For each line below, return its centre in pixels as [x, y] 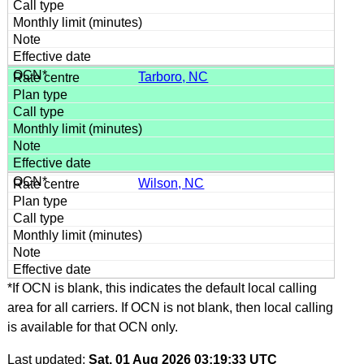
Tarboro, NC [173, 76]
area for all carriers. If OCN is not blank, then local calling [170, 307]
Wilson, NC [171, 183]
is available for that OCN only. [92, 327]
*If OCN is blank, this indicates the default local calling [162, 288]
